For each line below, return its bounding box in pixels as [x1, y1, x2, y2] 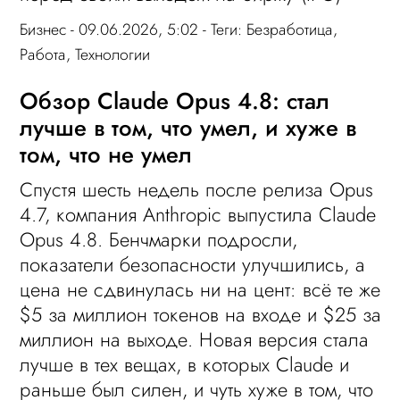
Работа [20, 42, 67, 66]
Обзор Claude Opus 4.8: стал [20, 84, 330, 119]
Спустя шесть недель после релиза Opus [20, 175, 374, 204]
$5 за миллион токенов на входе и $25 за [20, 300, 382, 329]
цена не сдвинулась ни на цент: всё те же [20, 275, 381, 304]
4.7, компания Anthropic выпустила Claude [20, 200, 377, 229]
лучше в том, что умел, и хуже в [20, 111, 357, 146]
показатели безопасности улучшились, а [20, 250, 366, 279]
